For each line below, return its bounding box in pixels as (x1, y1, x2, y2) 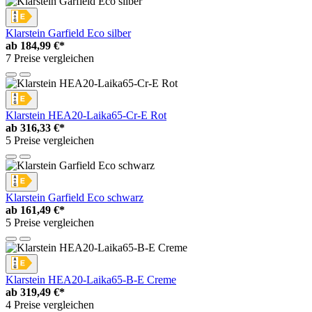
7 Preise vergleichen (6, 52, 94, 65)
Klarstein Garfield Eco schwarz (6, 192, 143, 204)
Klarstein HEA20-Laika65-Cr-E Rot (6, 109, 166, 122)
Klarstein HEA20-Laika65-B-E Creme (6, 274, 176, 286)
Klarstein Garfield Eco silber (6, 27, 131, 40)
